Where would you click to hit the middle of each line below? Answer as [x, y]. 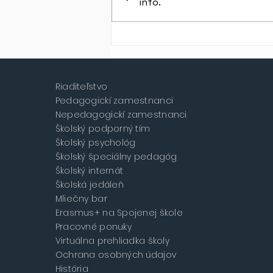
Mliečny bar [81, 199]
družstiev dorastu [178, 41]
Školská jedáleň [89, 185]
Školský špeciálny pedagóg [116, 157]
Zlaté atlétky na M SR [186, 25]
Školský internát [89, 171]
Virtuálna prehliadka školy [112, 241]
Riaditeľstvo [81, 87]
